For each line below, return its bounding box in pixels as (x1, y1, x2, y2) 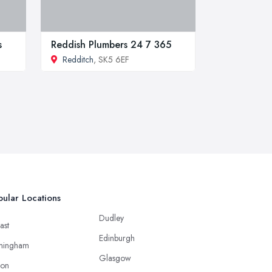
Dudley (99, 211, 124, 224)
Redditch (63, 53, 93, 66)
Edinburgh (99, 231, 135, 244)
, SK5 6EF (93, 53, 129, 66)
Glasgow (99, 251, 131, 264)
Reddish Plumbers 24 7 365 (51, 37, 171, 52)
